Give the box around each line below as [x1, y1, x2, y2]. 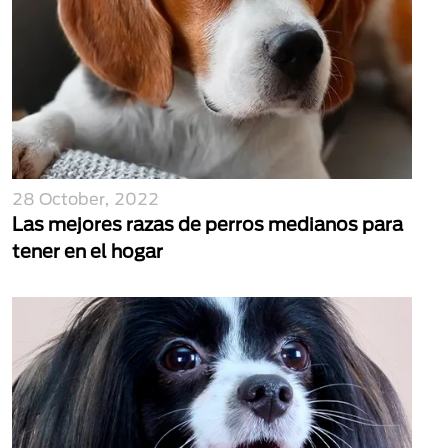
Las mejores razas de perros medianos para [12, 213, 403, 235]
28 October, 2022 [12, 189, 159, 208]
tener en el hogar [12, 240, 163, 262]
